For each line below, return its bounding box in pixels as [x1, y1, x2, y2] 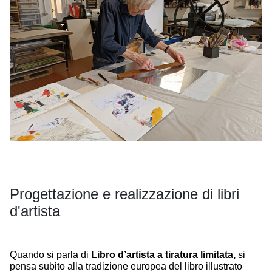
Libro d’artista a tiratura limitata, [91, 250, 236, 260]
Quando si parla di [10, 250, 91, 260]
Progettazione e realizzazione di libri [10, 186, 239, 203]
